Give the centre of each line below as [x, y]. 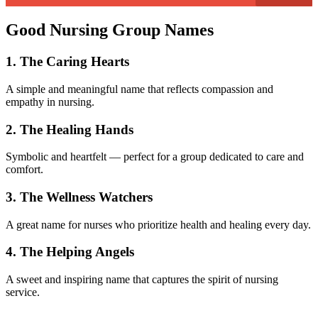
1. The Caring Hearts [67, 62]
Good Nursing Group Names [110, 30]
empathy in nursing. [50, 102]
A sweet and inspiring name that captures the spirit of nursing [142, 280]
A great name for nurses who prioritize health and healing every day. [158, 224]
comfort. [24, 170]
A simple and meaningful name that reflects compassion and [139, 89]
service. [23, 292]
